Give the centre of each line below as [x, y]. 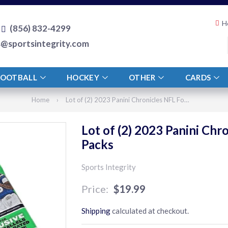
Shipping [96, 211]
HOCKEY [84, 77]
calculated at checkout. [150, 211]
